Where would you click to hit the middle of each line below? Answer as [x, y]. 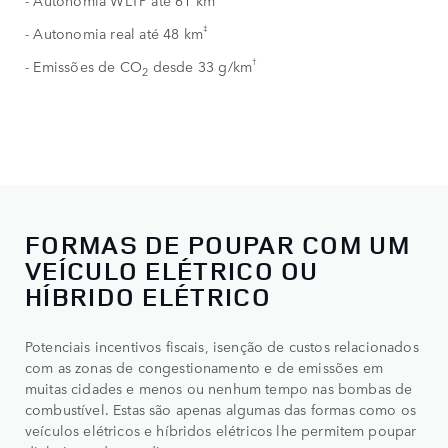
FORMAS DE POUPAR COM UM [217, 244]
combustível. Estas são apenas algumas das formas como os [220, 408]
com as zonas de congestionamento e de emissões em [204, 366]
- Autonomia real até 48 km [114, 33]
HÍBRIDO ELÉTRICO [148, 296]
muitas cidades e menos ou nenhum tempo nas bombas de [219, 387]
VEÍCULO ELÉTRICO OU [172, 270]
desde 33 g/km [200, 66]
